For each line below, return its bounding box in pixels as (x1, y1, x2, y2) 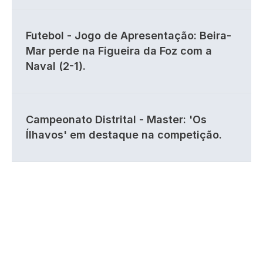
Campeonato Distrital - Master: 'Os (26, 113, 207, 126)
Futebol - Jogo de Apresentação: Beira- (26, 29, 231, 42)
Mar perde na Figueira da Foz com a (26, 45, 212, 57)
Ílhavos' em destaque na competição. (26, 129, 222, 141)
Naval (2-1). (26, 60, 86, 72)
